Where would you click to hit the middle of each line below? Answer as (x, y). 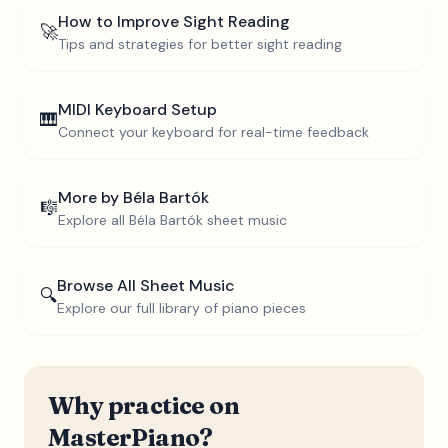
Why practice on (143, 405)
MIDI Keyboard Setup (137, 109)
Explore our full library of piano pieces (181, 308)
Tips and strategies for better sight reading (200, 44)
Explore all (93, 220)
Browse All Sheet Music (146, 285)
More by (90, 197)
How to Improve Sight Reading (174, 21)
